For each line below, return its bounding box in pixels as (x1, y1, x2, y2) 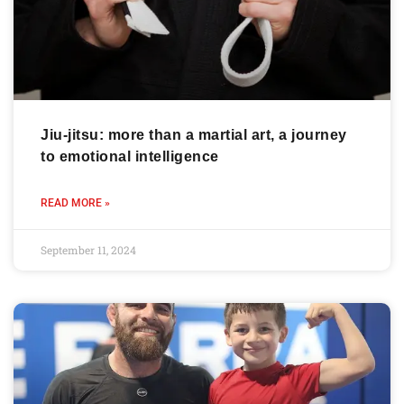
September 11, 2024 (41, 243, 136, 258)
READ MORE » (41, 197, 110, 210)
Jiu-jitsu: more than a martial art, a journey (41, 127, 347, 143)
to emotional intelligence (41, 149, 219, 165)
